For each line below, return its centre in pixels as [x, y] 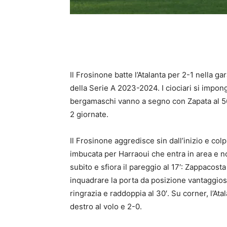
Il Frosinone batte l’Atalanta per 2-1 [133, 75]
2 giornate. [89, 114]
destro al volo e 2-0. [106, 206]
